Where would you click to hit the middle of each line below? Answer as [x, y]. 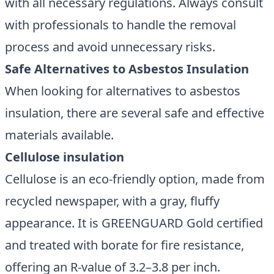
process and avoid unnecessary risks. [110, 47]
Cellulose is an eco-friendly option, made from [135, 179]
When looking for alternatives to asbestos [123, 91]
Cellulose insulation [65, 157]
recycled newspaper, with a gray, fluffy [112, 201]
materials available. [59, 135]
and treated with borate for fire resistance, [124, 245]
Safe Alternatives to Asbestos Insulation [127, 69]
